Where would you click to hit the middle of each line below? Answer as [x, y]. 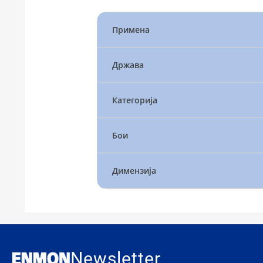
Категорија [134, 100]
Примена [131, 30]
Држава [128, 65]
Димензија [134, 171]
